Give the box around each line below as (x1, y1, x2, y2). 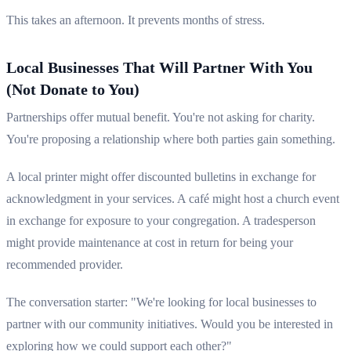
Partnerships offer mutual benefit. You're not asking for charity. (6, 110, 315, 125)
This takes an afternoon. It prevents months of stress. (6, 13, 265, 27)
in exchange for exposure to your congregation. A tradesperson (6, 214, 316, 228)
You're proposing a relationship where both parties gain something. (6, 132, 335, 147)
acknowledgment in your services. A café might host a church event (6, 192, 339, 206)
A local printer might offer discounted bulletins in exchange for (6, 170, 316, 184)
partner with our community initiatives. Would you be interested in (6, 317, 333, 331)
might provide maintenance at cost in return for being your (6, 236, 293, 250)
